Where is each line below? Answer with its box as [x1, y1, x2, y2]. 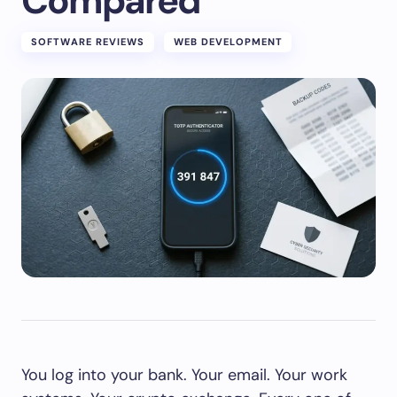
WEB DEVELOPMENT [173, 35, 284, 48]
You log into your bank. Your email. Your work [21, 364, 347, 385]
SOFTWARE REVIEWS [31, 35, 145, 48]
